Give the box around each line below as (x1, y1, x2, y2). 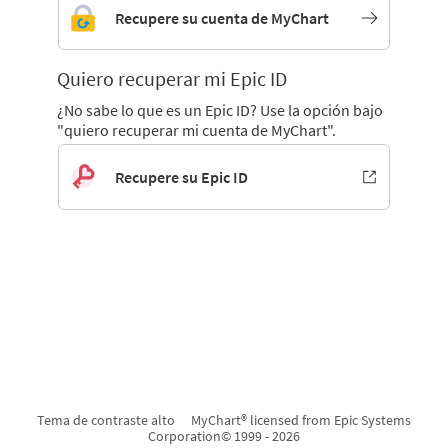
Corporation (148, 427, 221, 445)
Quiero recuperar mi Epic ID (56, 66, 287, 92)
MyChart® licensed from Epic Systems (191, 411, 411, 429)
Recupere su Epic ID (115, 167, 249, 187)
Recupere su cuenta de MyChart (115, 8, 330, 28)
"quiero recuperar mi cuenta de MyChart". (56, 120, 336, 140)
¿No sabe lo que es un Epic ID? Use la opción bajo (56, 100, 383, 120)
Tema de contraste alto (37, 411, 175, 429)
